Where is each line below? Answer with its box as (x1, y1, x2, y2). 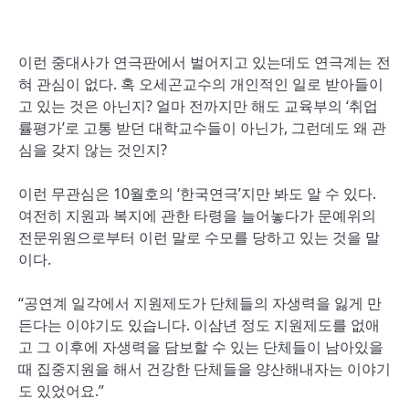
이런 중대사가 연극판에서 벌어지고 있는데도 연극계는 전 (18, 52, 391, 72)
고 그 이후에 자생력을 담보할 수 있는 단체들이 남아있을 (18, 337, 383, 357)
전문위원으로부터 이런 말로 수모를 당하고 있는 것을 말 (18, 227, 380, 247)
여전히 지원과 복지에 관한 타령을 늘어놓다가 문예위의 (18, 205, 376, 225)
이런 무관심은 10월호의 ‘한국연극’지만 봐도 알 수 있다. (18, 184, 376, 204)
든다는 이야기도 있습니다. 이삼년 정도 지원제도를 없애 (18, 315, 380, 335)
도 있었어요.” (18, 381, 104, 401)
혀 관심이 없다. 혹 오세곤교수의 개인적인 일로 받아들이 (18, 74, 383, 94)
